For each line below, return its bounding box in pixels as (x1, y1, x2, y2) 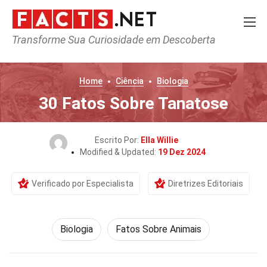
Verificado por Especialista (32, 179, 133, 188)
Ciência (115, 76, 144, 86)
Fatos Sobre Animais (115, 223, 201, 235)
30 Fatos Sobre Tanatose (39, 94, 228, 113)
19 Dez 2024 (157, 147, 206, 157)
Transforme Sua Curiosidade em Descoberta (12, 33, 216, 46)
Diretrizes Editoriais (168, 179, 243, 188)
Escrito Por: (95, 135, 141, 145)
